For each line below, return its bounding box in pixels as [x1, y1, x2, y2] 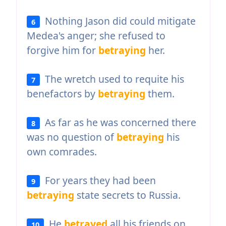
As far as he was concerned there [40, 115, 197, 129]
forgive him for [26, 43, 98, 57]
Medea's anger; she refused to [26, 28, 165, 42]
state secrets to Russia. [74, 188, 181, 202]
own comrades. [26, 144, 97, 158]
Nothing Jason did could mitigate [40, 14, 196, 28]
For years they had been [40, 173, 156, 187]
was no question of [26, 130, 117, 144]
